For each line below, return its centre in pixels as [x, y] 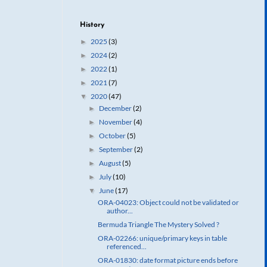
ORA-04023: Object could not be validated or [168, 202]
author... [119, 210]
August [111, 163]
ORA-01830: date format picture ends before [167, 260]
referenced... [126, 246]
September [117, 149]
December [116, 108]
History [92, 25]
